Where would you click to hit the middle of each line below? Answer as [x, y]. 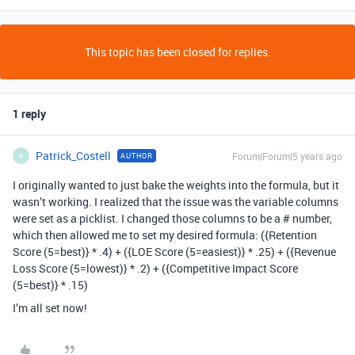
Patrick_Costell [73, 156]
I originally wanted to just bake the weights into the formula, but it [176, 185]
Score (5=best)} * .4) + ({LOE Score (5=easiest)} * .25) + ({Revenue [174, 252]
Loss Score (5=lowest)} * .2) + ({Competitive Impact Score [155, 269]
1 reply [29, 114]
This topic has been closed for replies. [177, 52]
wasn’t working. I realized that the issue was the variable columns [176, 202]
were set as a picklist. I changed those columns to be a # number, [172, 219]
